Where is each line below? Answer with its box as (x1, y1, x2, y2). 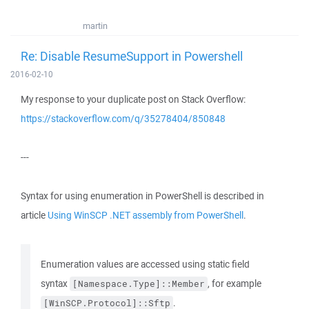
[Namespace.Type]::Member (72, 278, 205, 290)
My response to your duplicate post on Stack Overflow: (21, 93, 246, 106)
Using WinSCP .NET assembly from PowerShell (48, 209, 243, 221)
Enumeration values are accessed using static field (41, 258, 250, 270)
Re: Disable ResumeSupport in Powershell (21, 48, 243, 64)
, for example (208, 277, 261, 290)
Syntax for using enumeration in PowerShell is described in (21, 190, 264, 202)
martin (83, 20, 108, 32)
